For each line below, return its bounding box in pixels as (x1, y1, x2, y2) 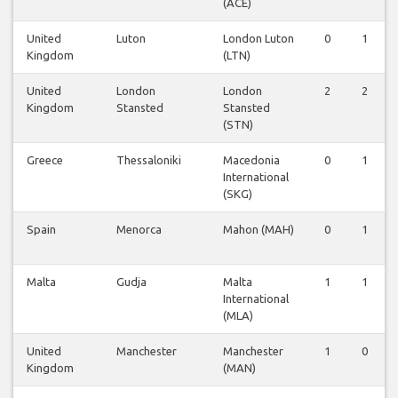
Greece (27, 154, 63, 167)
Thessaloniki (116, 154, 181, 167)
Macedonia (223, 154, 280, 167)
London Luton (223, 32, 294, 45)
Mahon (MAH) (223, 223, 294, 236)
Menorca (116, 223, 162, 236)
